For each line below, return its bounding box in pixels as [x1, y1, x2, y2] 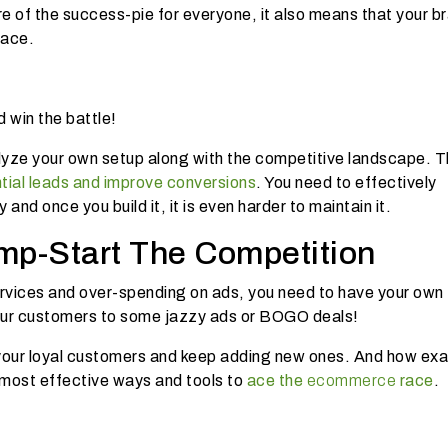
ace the [246, 371, 307, 389]
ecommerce [306, 371, 396, 389]
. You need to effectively [256, 173, 437, 191]
